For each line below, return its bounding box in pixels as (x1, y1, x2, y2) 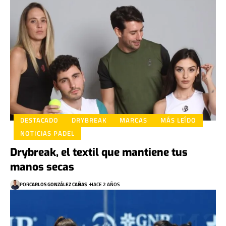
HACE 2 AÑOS (90, 181, 120, 189)
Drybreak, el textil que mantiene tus (10, 145, 188, 159)
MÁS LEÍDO (160, 115, 197, 126)
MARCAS (120, 115, 147, 126)
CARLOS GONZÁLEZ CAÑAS (29, 181, 87, 189)
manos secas (10, 159, 74, 174)
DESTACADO (20, 115, 59, 126)
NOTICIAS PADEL (20, 128, 75, 139)
